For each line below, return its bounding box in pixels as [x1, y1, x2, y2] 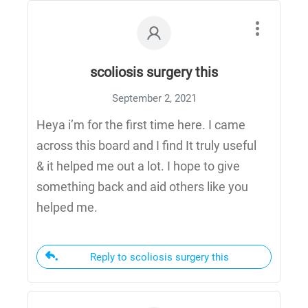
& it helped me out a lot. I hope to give [36, 159, 240, 173]
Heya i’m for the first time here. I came [36, 118, 245, 132]
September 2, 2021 [111, 92, 197, 104]
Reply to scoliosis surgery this [89, 251, 229, 263]
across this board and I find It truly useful [36, 138, 256, 153]
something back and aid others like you [36, 179, 248, 194]
